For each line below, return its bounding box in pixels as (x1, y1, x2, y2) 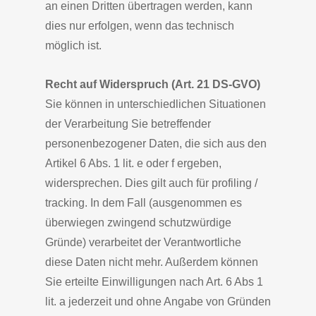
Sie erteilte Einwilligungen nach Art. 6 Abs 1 (45, 276, 263, 288)
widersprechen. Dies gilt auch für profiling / (45, 177, 257, 189)
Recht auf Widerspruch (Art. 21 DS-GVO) (45, 78, 260, 90)
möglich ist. (45, 39, 102, 51)
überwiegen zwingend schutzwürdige (45, 217, 231, 229)
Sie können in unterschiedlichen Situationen (45, 98, 266, 110)
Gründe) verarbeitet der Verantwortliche (45, 236, 241, 248)
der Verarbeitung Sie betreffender (45, 118, 211, 130)
